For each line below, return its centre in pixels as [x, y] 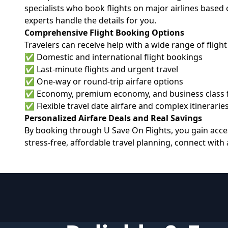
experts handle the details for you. [90, 20]
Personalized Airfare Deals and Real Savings [113, 118]
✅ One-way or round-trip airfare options [104, 81]
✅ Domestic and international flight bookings [113, 57]
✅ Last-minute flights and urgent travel [101, 69]
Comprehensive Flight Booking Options [104, 33]
